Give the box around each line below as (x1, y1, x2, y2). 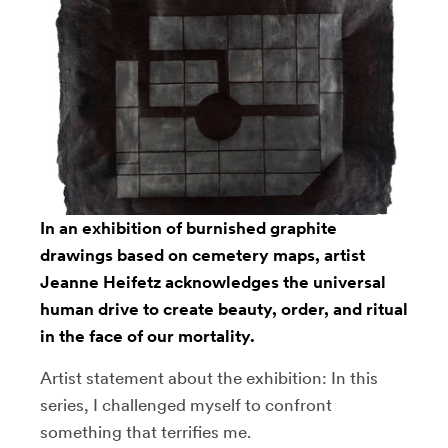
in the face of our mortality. (40, 326, 255, 347)
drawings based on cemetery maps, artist (40, 245, 365, 266)
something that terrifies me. (40, 422, 251, 443)
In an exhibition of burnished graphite (40, 218, 337, 239)
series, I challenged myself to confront (40, 395, 332, 416)
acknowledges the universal (161, 272, 386, 293)
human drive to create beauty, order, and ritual (40, 299, 408, 320)
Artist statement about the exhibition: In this (40, 368, 378, 389)
